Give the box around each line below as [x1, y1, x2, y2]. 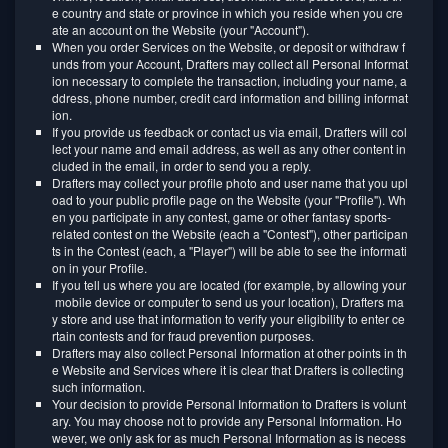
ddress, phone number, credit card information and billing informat [52, 89, 408, 106]
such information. [52, 378, 145, 395]
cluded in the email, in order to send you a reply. [52, 157, 311, 174]
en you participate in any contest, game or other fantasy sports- [52, 208, 391, 225]
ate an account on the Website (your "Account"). [52, 21, 309, 38]
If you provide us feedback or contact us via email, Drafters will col [52, 123, 407, 140]
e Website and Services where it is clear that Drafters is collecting [52, 361, 407, 378]
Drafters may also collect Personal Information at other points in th [52, 344, 407, 361]
